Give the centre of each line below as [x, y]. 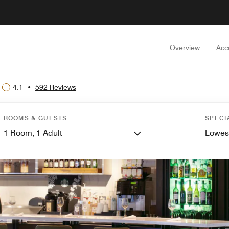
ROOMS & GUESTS [35, 118]
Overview [185, 48]
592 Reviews [56, 87]
